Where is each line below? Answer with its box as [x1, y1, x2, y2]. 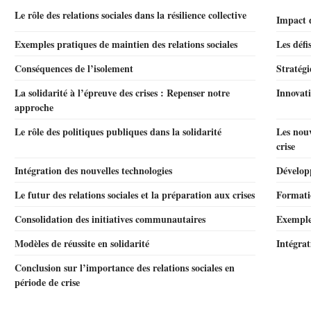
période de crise [15, 275, 80, 289]
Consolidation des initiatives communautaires [15, 212, 205, 226]
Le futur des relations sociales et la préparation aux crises [15, 187, 255, 202]
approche [15, 100, 53, 115]
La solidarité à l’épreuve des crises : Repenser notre [15, 85, 230, 100]
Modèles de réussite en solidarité [15, 236, 149, 251]
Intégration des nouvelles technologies [15, 163, 172, 178]
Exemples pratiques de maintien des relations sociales [15, 37, 237, 51]
